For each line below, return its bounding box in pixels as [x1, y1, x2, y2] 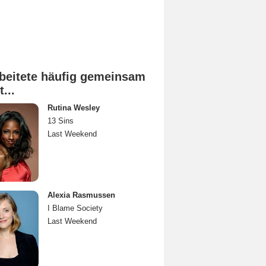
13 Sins [47, 116, 74, 125]
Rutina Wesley [47, 103, 100, 112]
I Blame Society [47, 204, 103, 213]
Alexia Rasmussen [47, 191, 115, 199]
